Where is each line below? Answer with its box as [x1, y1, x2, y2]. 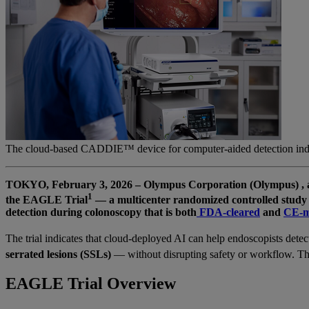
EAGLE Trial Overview [6, 274, 176, 292]
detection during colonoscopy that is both [6, 206, 197, 219]
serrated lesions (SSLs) [6, 248, 111, 260]
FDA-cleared [197, 206, 260, 219]
